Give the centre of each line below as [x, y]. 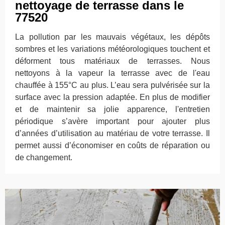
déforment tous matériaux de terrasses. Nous [113, 61]
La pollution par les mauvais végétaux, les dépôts [113, 37]
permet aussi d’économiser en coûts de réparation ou [113, 145]
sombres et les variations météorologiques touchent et [113, 49]
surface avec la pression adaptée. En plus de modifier [113, 97]
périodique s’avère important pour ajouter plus [113, 121]
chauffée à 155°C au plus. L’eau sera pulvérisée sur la [113, 85]
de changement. [44, 157]
